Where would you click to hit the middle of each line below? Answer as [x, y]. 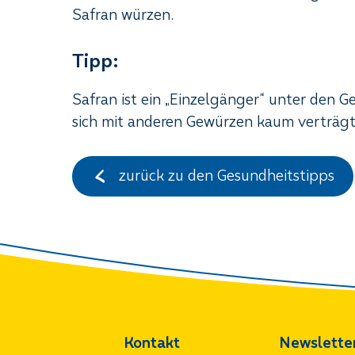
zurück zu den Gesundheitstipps [224, 176]
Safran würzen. [126, 14]
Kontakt [151, 342]
